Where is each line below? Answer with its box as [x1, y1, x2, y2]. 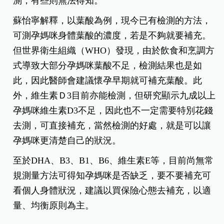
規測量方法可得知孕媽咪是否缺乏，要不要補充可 [13, 170, 211, 180]
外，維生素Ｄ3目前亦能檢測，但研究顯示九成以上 [13, 90, 216, 100]
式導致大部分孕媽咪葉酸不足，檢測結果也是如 [13, 60, 202, 70]
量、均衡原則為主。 [13, 200, 94, 210]
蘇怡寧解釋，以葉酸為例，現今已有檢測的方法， [13, 15, 211, 25]
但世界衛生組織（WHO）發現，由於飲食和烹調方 [13, 45, 215, 55]
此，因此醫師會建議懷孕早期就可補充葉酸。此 [13, 75, 202, 85]
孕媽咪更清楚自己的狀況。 [13, 135, 121, 145]
